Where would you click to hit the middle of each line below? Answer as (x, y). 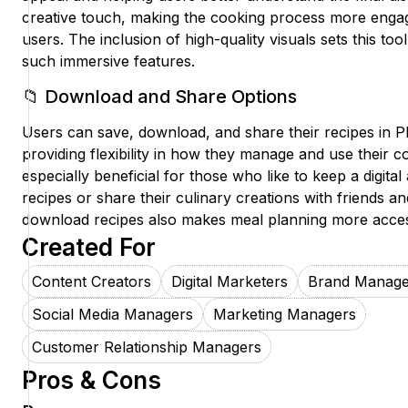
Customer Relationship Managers (147, 347)
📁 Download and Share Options (159, 97)
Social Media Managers (112, 315)
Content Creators (92, 282)
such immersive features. (108, 61)
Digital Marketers (229, 282)
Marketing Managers (285, 315)
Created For (89, 248)
